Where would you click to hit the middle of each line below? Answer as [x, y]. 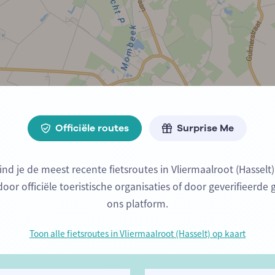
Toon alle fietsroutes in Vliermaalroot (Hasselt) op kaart [137, 234]
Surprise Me [206, 128]
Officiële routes [92, 128]
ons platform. [137, 204]
